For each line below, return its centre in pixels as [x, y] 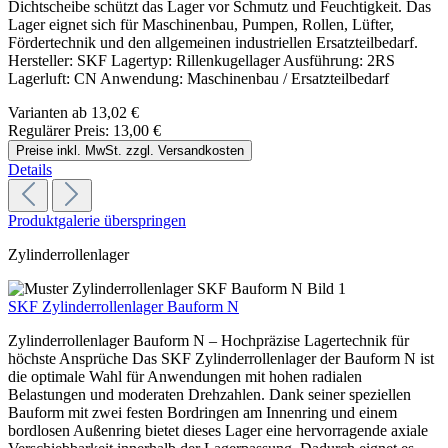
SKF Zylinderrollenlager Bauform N [123, 307]
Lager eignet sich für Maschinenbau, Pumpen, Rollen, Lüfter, [201, 25]
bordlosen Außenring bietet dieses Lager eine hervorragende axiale [218, 431]
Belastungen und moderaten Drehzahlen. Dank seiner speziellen [209, 395]
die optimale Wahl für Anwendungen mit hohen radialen [185, 377]
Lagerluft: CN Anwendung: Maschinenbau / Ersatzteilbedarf [198, 79]
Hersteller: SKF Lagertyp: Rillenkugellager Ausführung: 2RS [201, 61]
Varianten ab [47, 113]
